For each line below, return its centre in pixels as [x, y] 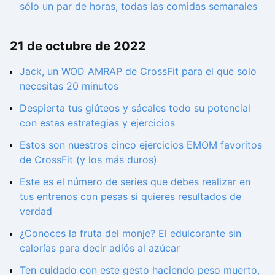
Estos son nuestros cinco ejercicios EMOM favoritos [141, 145]
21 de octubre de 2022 [78, 46]
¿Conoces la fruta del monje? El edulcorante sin [130, 233]
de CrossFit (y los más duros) [88, 159]
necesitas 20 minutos [69, 86]
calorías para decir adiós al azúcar [100, 248]
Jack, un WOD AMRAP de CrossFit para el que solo [138, 71]
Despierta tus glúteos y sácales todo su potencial [135, 108]
